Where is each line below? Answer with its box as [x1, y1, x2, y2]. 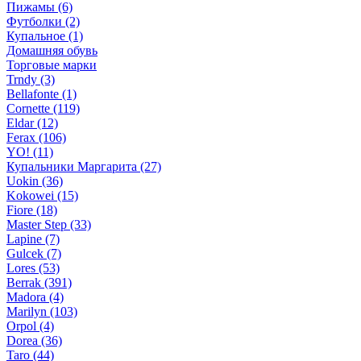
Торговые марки [6, 58, 97, 73]
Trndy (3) [6, 73, 55, 87]
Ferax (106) [6, 131, 66, 145]
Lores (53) [6, 261, 60, 276]
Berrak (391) [6, 276, 72, 290]
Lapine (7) [6, 232, 60, 247]
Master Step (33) [6, 218, 91, 232]
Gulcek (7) [6, 247, 61, 261]
